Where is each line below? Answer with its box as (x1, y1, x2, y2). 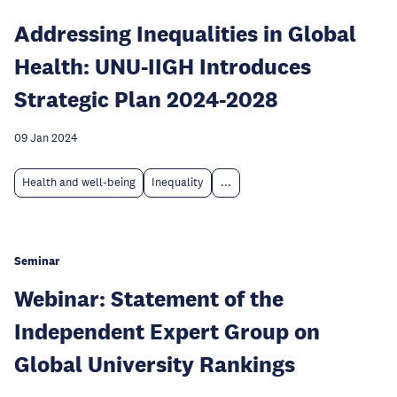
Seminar (14, 253, 59, 269)
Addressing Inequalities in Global (14, 19, 356, 48)
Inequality (152, 175, 204, 191)
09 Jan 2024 (14, 131, 78, 146)
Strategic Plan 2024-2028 (14, 85, 278, 113)
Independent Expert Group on (14, 317, 320, 346)
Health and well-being (22, 175, 136, 191)
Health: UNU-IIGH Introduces (14, 52, 311, 81)
